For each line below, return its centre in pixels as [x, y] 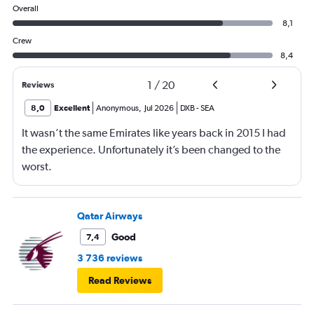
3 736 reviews [110, 258]
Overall [26, 8]
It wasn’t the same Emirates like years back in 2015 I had [154, 133]
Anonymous [117, 108]
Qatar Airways [110, 216]
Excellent [72, 108]
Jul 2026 [159, 108]
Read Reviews [120, 280]
